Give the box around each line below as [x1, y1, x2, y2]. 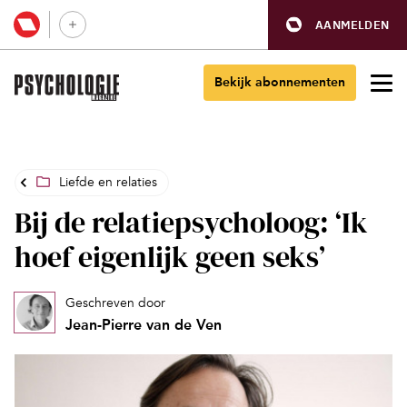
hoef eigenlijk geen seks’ [15, 237, 325, 277]
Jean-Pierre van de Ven [65, 316, 222, 333]
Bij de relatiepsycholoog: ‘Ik [15, 203, 368, 243]
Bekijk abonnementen [214, 74, 345, 90]
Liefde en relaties [59, 174, 157, 190]
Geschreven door [65, 295, 165, 311]
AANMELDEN [315, 16, 389, 33]
